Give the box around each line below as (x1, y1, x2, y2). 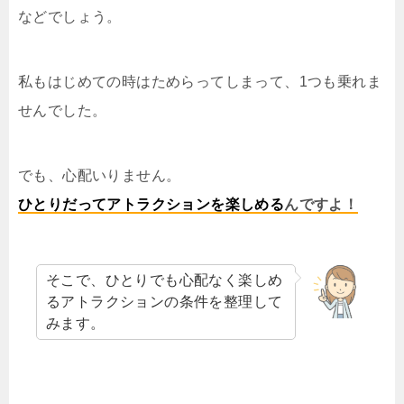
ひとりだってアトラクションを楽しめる (18, 197, 285, 213)
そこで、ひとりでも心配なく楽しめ (46, 272, 283, 289)
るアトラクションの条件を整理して (46, 294, 283, 310)
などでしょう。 (18, 9, 122, 25)
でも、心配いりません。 (18, 168, 181, 184)
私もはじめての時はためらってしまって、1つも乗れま (18, 74, 381, 90)
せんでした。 (18, 103, 107, 119)
